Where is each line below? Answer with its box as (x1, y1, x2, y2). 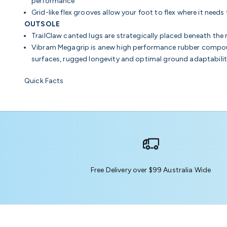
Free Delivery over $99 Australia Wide (91, 166, 211, 175)
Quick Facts (24, 77, 64, 86)
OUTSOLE (24, 20, 60, 29)
